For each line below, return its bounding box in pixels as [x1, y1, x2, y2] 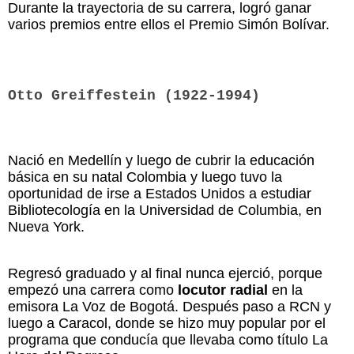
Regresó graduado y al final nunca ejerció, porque [8, 265, 322, 281]
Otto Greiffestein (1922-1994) [8, 87, 260, 104]
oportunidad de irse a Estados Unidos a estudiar [8, 185, 311, 201]
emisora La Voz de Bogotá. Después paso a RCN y [8, 298, 331, 314]
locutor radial [178, 281, 268, 298]
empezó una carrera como [8, 281, 178, 298]
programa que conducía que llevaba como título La [8, 331, 328, 348]
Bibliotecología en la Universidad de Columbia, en [8, 201, 322, 218]
